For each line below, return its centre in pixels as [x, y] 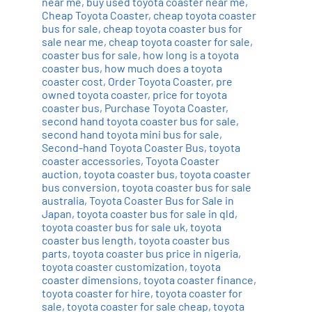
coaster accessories [91, 160]
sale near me [72, 41]
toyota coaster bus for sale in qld [155, 213]
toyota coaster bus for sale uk [113, 226]
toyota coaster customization [113, 266]
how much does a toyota [163, 68]
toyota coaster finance [198, 279]
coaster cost [72, 81]
